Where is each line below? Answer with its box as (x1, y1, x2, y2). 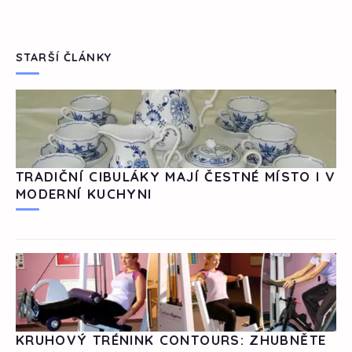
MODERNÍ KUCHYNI (16, 185, 152, 202)
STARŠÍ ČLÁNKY (16, 49, 112, 64)
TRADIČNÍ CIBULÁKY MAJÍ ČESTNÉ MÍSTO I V (16, 167, 336, 185)
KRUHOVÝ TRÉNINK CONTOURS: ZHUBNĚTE (16, 331, 327, 348)
